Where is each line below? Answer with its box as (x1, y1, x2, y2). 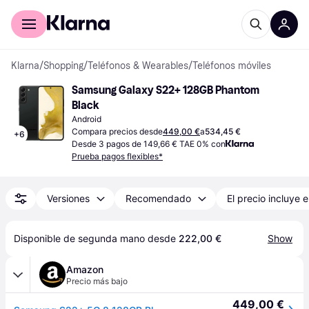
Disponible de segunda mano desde (14, 232, 179, 244)
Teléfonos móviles (192, 60, 271, 72)
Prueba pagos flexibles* (72, 151, 163, 161)
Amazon (66, 263, 103, 275)
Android (72, 114, 101, 124)
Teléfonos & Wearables (88, 60, 188, 72)
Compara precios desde (72, 126, 163, 137)
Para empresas (95, 4, 159, 15)
